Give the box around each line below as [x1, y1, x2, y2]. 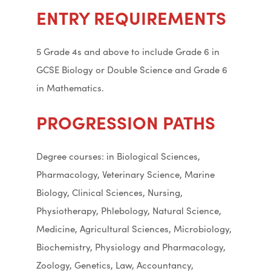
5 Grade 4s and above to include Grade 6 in [36, 45, 220, 57]
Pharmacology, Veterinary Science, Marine [36, 168, 215, 180]
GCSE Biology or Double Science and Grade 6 [36, 63, 227, 76]
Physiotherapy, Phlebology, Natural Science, [36, 204, 221, 217]
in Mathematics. [36, 81, 104, 94]
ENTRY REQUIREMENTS [36, 5, 226, 30]
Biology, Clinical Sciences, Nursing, [36, 186, 183, 198]
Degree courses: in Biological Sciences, [36, 149, 200, 162]
